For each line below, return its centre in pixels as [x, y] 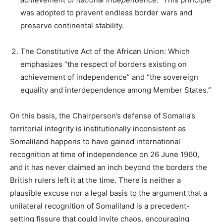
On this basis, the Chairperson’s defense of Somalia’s [103, 116]
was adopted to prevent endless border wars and [106, 13]
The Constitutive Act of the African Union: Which [105, 52]
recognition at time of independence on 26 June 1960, [105, 155]
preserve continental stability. [72, 26]
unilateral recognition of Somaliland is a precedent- [100, 206]
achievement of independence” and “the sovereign [109, 77]
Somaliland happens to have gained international [95, 142]
